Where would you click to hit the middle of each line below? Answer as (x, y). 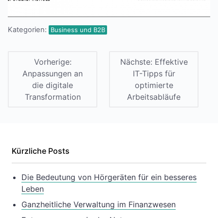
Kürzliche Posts (41, 151)
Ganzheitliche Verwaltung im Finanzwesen (99, 205)
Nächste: (137, 62)
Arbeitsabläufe (154, 97)
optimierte (154, 85)
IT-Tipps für (154, 73)
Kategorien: (27, 30)
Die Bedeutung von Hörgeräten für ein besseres (109, 177)
